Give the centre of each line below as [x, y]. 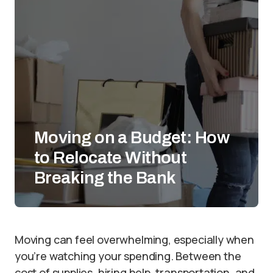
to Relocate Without [111, 158]
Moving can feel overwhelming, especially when [134, 239]
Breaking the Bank [105, 178]
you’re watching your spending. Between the [128, 256]
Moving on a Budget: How [132, 137]
